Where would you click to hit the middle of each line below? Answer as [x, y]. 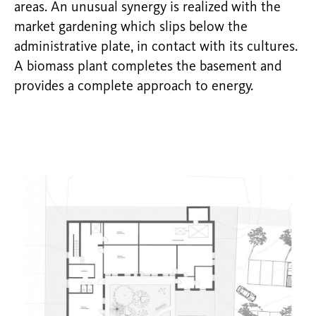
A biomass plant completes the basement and [148, 67]
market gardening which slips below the [131, 27]
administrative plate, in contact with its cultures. [156, 47]
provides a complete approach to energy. [134, 86]
